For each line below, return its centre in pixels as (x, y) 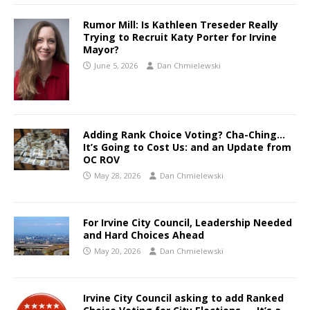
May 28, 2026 (117, 176)
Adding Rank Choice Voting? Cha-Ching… (184, 135)
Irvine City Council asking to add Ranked (183, 298)
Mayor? (101, 49)
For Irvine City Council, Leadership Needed (188, 223)
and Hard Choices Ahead (144, 235)
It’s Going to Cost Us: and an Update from (187, 147)
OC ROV (101, 160)
